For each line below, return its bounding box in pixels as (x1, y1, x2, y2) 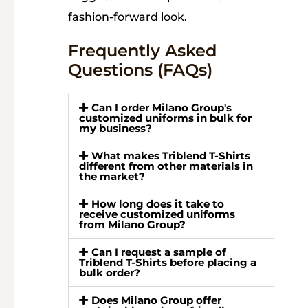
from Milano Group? (79, 218, 186, 232)
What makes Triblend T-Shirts (91, 149, 250, 163)
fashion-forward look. (68, 10, 187, 24)
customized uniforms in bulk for (79, 111, 252, 125)
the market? (79, 170, 145, 184)
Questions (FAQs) (68, 60, 212, 80)
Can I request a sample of (91, 245, 226, 259)
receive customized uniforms (79, 208, 235, 221)
